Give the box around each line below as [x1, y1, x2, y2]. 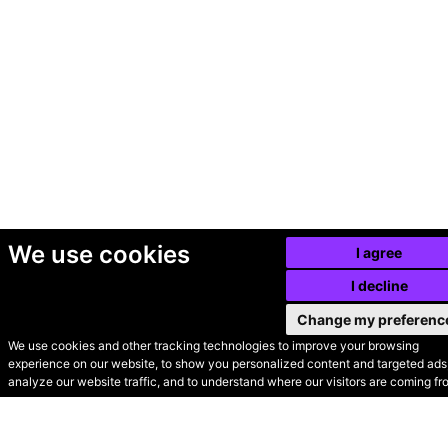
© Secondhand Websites [15, 360, 255, 385]
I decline [350, 277, 408, 294]
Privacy [182, 391, 254, 416]
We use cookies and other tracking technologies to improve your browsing [7, 338, 419, 353]
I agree [356, 243, 403, 261]
